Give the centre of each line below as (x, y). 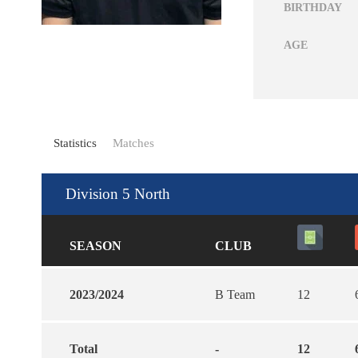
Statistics (75, 143)
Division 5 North (118, 193)
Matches (133, 143)
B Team (235, 294)
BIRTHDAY (313, 8)
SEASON (95, 245)
